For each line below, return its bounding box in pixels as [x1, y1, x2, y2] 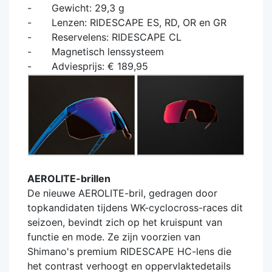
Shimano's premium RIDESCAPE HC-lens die [27, 245, 231, 258]
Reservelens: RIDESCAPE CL [39, 30, 182, 43]
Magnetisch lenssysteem [39, 45, 164, 58]
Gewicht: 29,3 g [39, 1, 124, 14]
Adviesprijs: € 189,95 [39, 59, 148, 72]
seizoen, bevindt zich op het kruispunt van [27, 216, 222, 229]
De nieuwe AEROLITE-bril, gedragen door [27, 187, 217, 200]
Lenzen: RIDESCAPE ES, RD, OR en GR [39, 16, 226, 29]
